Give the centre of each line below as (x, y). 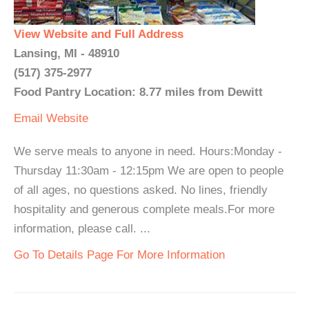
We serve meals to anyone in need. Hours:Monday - (148, 151)
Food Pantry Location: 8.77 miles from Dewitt (138, 92)
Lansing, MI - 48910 (67, 53)
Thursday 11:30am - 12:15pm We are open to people (149, 171)
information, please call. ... (82, 229)
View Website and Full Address (99, 34)
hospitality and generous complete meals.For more (144, 209)
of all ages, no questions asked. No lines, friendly (141, 190)
